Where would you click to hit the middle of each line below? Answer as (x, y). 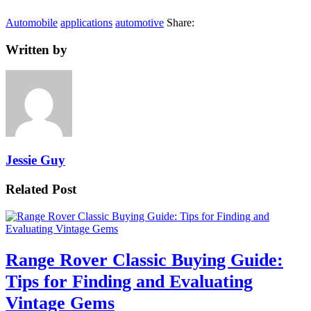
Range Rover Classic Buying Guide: (144, 259)
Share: (180, 22)
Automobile (32, 22)
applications (86, 22)
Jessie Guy (35, 160)
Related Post (41, 189)
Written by (36, 49)
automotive (140, 22)
